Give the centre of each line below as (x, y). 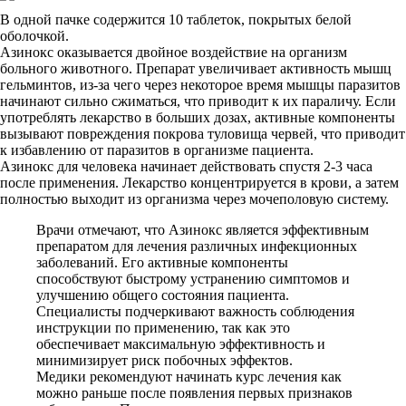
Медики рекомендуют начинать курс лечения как (189, 377)
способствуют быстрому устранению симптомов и (193, 279)
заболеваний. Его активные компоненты (162, 262)
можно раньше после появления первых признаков (194, 393)
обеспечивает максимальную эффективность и (181, 344)
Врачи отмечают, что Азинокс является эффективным (203, 230)
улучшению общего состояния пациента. (163, 295)
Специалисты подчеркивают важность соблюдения (195, 311)
